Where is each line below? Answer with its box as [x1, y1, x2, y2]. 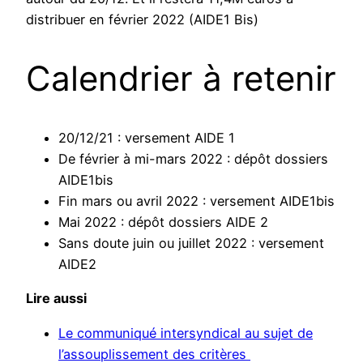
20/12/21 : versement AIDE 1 [58, 130, 235, 147]
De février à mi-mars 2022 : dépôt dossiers [58, 151, 328, 168]
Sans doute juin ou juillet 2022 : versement [58, 235, 324, 252]
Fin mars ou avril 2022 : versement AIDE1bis [58, 193, 335, 210]
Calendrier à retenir [26, 58, 336, 100]
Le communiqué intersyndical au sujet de [58, 324, 313, 341]
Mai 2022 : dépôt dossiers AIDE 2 [58, 214, 268, 231]
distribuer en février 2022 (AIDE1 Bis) [26, 11, 258, 28]
